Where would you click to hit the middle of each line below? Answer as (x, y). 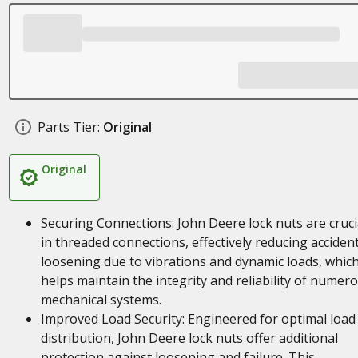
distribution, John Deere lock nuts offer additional (189, 338)
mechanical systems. (101, 300)
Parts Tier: (68, 127)
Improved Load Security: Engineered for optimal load (198, 319)
